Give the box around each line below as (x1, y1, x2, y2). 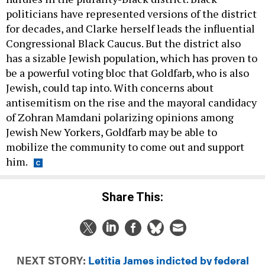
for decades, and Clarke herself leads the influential (6, 21, 255, 36)
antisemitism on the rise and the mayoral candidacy (6, 95, 257, 110)
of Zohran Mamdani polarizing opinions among (6, 110, 234, 125)
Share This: (109, 189, 163, 204)
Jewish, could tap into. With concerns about (6, 80, 214, 95)
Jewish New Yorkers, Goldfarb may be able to (6, 125, 217, 140)
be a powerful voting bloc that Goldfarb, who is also (6, 66, 249, 80)
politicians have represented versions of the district (6, 7, 257, 21)
